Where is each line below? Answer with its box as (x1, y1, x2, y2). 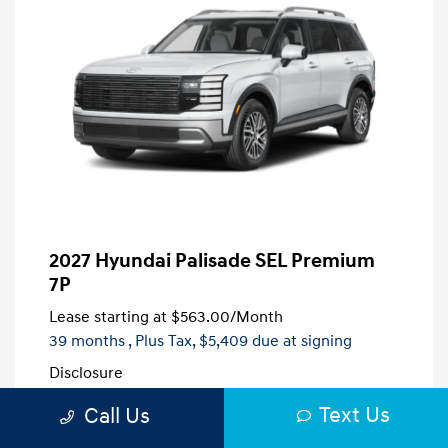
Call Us (83, 402, 150, 430)
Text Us (319, 401, 390, 429)
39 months (49, 331, 125, 352)
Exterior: (49, 428, 93, 444)
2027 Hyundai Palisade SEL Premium (49, 249, 375, 274)
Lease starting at (49, 307, 167, 328)
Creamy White (129, 419, 204, 435)
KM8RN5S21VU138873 (249, 423, 364, 439)
